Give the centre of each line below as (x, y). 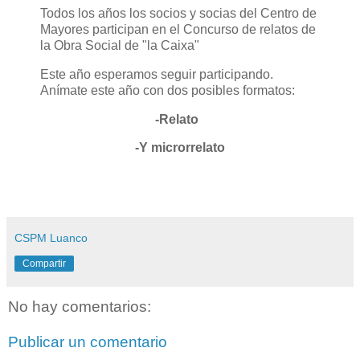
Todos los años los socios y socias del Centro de (178, 13)
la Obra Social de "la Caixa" (121, 45)
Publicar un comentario (88, 342)
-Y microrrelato (180, 148)
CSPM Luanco (51, 238)
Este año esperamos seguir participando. (157, 74)
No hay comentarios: (80, 307)
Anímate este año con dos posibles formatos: (169, 90)
